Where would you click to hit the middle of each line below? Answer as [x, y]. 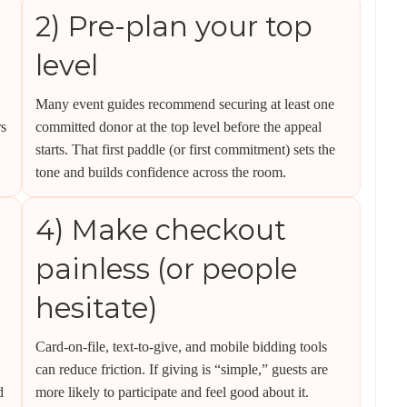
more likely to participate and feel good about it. [172, 392]
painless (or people [166, 269]
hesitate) [96, 308]
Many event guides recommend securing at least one [185, 104]
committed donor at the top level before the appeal [179, 127]
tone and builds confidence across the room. [161, 172]
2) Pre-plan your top [174, 26]
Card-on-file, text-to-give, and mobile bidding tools [181, 347]
